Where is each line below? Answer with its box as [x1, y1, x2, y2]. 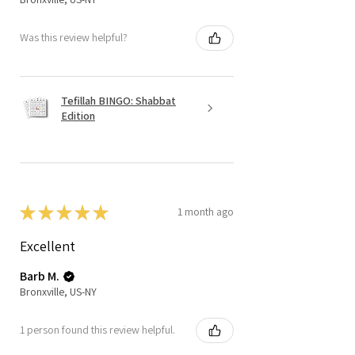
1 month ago [177, 204, 234, 219]
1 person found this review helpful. [20, 323, 175, 338]
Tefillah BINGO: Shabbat [61, 93, 176, 108]
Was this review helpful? [20, 30, 128, 45]
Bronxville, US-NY [20, 284, 97, 299]
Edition [61, 108, 95, 123]
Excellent [20, 236, 75, 255]
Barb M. [20, 267, 59, 284]
